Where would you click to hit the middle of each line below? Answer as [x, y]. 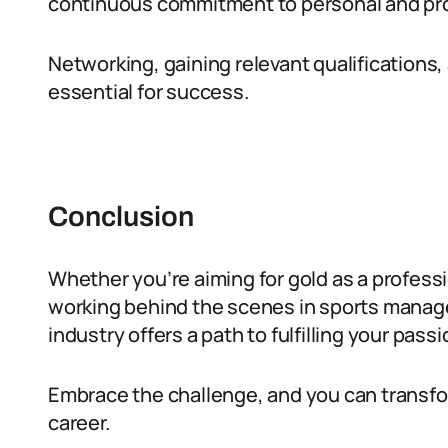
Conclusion [121, 216]
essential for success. [148, 91]
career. [79, 422]
